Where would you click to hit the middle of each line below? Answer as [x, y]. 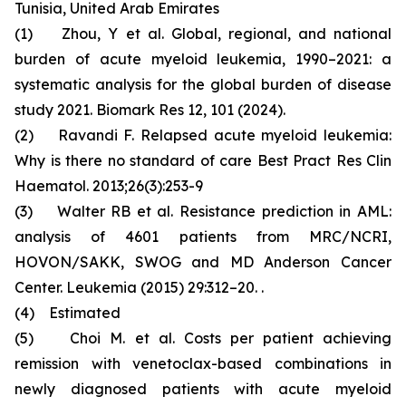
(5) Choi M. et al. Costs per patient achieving [203, 338]
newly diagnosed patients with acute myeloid [203, 389]
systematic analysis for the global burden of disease [203, 84]
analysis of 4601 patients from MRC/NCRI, [203, 237]
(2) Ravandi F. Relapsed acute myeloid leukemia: [203, 135]
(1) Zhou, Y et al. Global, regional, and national [203, 34]
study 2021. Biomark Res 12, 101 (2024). [150, 110]
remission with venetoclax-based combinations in [203, 363]
